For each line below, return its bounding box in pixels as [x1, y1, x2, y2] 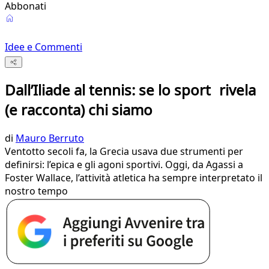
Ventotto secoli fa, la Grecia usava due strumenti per [5, 145, 243, 159]
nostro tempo [5, 184, 68, 198]
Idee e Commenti [5, 40, 82, 53]
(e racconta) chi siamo [5, 100, 153, 120]
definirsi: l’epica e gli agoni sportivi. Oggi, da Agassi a [5, 158, 243, 172]
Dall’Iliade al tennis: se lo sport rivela [5, 80, 256, 100]
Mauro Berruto [16, 131, 84, 145]
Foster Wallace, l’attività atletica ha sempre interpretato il [5, 171, 262, 185]
